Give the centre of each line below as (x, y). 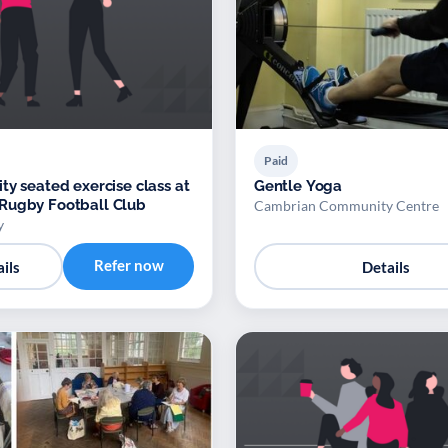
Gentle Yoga (298, 186)
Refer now (128, 265)
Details (386, 266)
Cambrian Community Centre (346, 206)
